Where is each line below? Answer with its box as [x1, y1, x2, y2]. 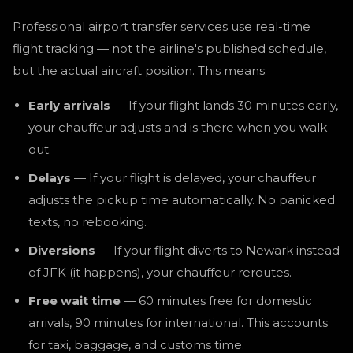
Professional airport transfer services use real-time [13, 19, 310, 34]
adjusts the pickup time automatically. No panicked [28, 192, 335, 207]
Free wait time [28, 293, 121, 308]
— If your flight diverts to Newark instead [95, 243, 340, 258]
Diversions [28, 243, 95, 258]
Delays [28, 170, 71, 185]
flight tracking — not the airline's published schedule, [13, 41, 326, 56]
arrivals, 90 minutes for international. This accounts [28, 315, 328, 330]
